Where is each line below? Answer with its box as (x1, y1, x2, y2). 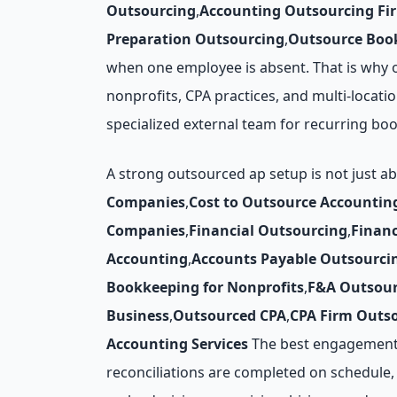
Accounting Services (106, 334, 248, 354)
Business (106, 306, 169, 325)
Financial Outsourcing (189, 221, 347, 240)
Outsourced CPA (173, 306, 286, 325)
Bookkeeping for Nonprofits (106, 277, 304, 297)
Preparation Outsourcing (106, 29, 284, 49)
